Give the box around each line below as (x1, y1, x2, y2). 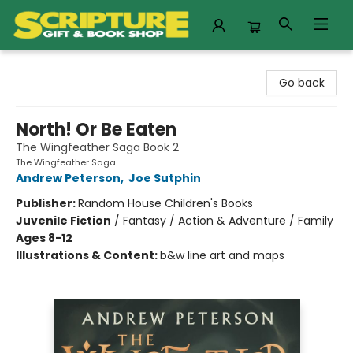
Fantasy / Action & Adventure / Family (123, 213, 333, 229)
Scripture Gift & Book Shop (12, 58, 157, 73)
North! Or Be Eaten (16, 117, 176, 142)
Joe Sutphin (128, 170, 201, 186)
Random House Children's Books (78, 195, 253, 211)
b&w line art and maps (160, 247, 284, 263)
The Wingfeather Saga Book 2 (16, 139, 179, 155)
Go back (279, 75, 325, 91)
